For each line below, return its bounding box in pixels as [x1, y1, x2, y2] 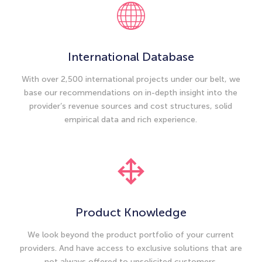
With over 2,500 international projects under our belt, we [21, 74, 240, 84]
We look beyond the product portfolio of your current [27, 230, 235, 240]
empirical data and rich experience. [64, 115, 198, 125]
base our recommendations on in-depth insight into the [24, 88, 238, 98]
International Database [67, 50, 194, 64]
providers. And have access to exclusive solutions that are [19, 243, 242, 253]
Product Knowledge [75, 205, 187, 219]
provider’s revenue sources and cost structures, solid [29, 101, 233, 111]
